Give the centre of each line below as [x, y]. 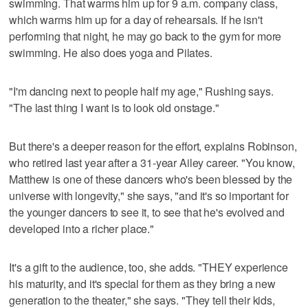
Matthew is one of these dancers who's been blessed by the [151, 179]
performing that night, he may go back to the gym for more [145, 36]
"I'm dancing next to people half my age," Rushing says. [141, 91]
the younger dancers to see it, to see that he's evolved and [147, 212]
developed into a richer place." [81, 228]
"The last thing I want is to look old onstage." [114, 107]
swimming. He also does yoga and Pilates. [111, 52]
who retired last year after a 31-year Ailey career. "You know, [152, 162]
